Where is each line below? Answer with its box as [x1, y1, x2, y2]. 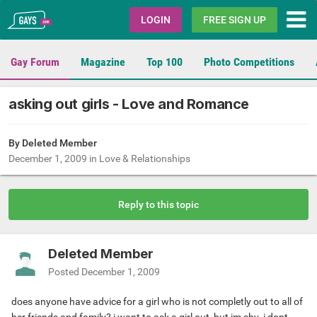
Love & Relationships [99, 153, 190, 165]
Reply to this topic [118, 199, 199, 211]
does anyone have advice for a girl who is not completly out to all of [11, 296, 303, 308]
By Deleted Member [8, 137, 97, 149]
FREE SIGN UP [203, 14, 266, 25]
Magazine [81, 55, 125, 69]
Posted [48, 266, 81, 278]
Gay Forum [11, 55, 59, 69]
